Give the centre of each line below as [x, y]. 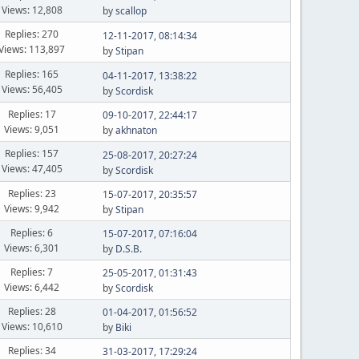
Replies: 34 [32, 350]
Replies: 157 [32, 153]
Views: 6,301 [32, 248]
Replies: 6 [32, 232]
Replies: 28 [32, 311]
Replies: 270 [32, 34]
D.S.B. [128, 249]
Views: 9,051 [32, 129]
